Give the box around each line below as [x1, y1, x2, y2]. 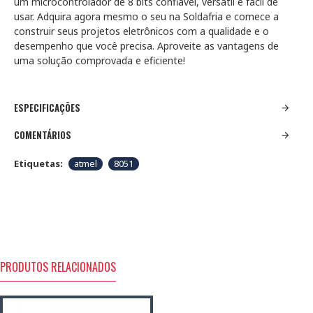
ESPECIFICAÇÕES [14, 101, 80, 115]
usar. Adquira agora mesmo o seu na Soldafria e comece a [14, 10, 279, 23]
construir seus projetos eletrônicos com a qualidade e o [14, 24, 269, 38]
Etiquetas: [14, 157, 63, 170]
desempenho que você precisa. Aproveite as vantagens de [14, 39, 279, 52]
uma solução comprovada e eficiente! [14, 54, 185, 67]
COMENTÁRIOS [14, 128, 71, 142]
